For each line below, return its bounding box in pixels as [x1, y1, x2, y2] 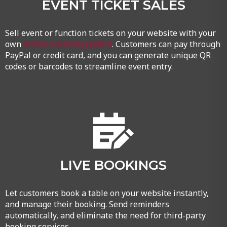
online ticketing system [23, 38, 112, 50]
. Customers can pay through [111, 38, 220, 50]
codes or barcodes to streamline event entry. [5, 60, 173, 72]
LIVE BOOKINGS [60, 157, 167, 173]
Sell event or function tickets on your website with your [5, 27, 216, 39]
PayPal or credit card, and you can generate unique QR [5, 49, 211, 61]
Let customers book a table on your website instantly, [5, 187, 209, 199]
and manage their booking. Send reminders [5, 198, 169, 210]
